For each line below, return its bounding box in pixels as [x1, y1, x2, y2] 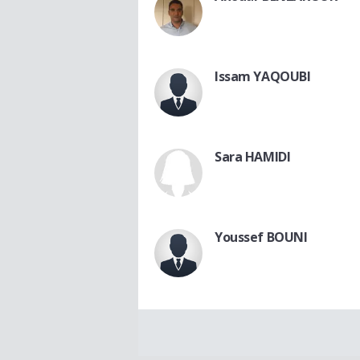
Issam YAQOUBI [215, 67, 311, 86]
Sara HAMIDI [215, 148, 291, 166]
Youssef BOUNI [215, 228, 308, 247]
